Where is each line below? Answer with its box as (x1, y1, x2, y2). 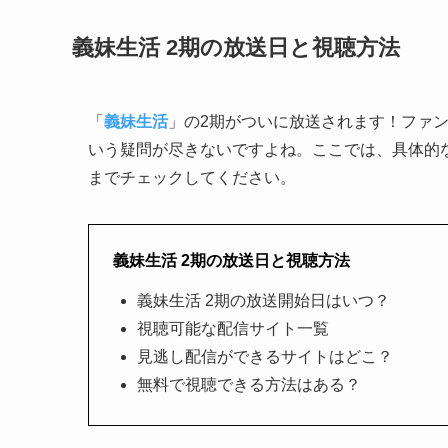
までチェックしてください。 (88, 168, 296, 186)
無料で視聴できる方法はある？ (137, 375, 361, 393)
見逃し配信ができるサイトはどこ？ (137, 347, 393, 365)
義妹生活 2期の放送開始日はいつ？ (137, 291, 390, 309)
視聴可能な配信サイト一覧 (137, 319, 329, 337)
